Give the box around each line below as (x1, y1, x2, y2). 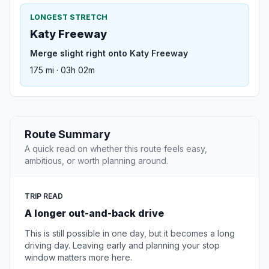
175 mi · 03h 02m (30, 65, 95, 76)
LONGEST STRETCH (30, 13, 107, 22)
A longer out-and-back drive (25, 207, 164, 220)
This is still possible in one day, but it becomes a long (25, 228, 235, 239)
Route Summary (25, 128, 110, 141)
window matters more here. (25, 252, 132, 263)
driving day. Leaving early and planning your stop (25, 240, 220, 251)
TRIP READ (25, 192, 63, 201)
